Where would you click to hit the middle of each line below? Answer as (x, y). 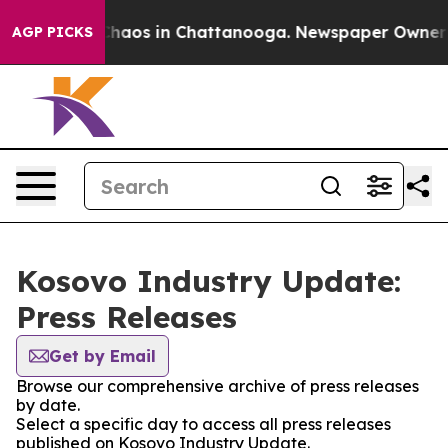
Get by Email (102, 356)
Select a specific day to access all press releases (203, 424)
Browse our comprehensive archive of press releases (217, 386)
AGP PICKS (52, 32)
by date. (48, 405)
